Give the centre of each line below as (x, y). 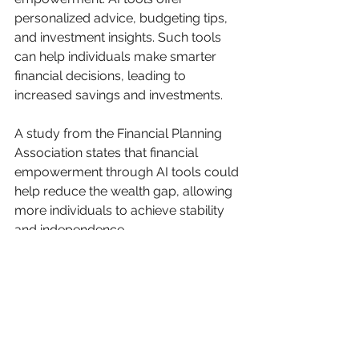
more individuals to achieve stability (121, 210)
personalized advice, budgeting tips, (123, 18)
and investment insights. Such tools (119, 37)
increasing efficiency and (88, 335)
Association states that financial (108, 152)
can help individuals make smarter (117, 56)
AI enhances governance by (99, 316)
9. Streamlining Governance (119, 271)
